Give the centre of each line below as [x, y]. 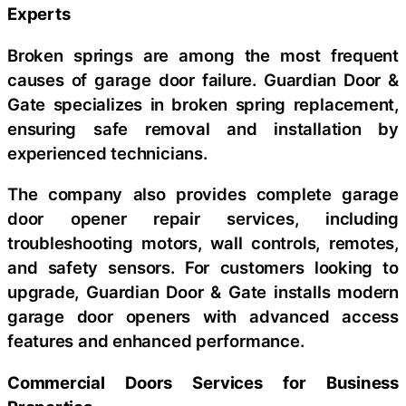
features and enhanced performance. [156, 341]
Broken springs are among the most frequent [203, 55]
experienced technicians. [107, 153]
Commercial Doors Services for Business [203, 382]
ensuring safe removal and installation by [203, 128]
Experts [39, 14]
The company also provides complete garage [203, 194]
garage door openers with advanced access [203, 317]
